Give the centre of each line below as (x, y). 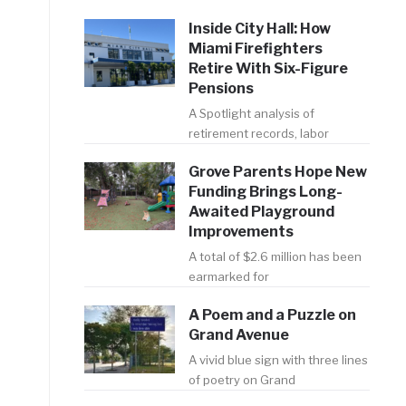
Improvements (241, 231)
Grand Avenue (238, 334)
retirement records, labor (258, 133)
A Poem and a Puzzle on (272, 314)
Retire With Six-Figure (268, 68)
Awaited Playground (261, 211)
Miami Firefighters (255, 48)
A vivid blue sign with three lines (278, 359)
